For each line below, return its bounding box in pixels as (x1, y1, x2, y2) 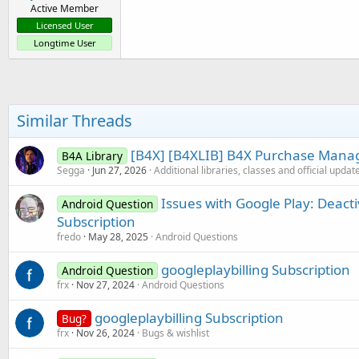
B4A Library (61, 148, 123, 163)
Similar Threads (17, 110, 132, 131)
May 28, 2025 (88, 230, 148, 244)
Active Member (30, 2, 99, 15)
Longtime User (33, 37, 96, 49)
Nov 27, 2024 (76, 278, 135, 292)
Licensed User (35, 19, 94, 31)
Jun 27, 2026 (92, 163, 147, 177)
